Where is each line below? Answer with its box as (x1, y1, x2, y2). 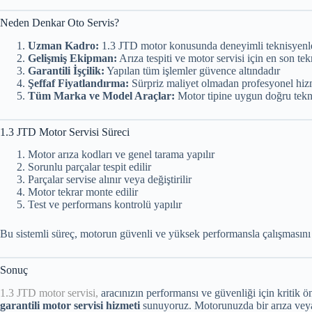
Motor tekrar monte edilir (28, 186, 138, 198)
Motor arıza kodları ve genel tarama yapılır (28, 148, 214, 161)
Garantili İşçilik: (28, 64, 104, 77)
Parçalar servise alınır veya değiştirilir (28, 173, 192, 186)
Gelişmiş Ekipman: (28, 52, 117, 64)
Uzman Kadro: (28, 39, 99, 52)
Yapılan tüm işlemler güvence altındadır (104, 64, 280, 77)
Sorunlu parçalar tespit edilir (28, 161, 151, 173)
